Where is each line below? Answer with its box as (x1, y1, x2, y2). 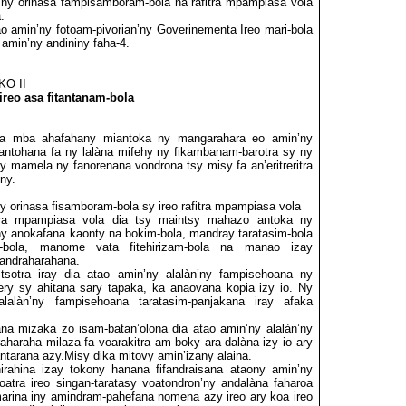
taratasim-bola (237, 227, 313, 240)
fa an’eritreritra (237, 159, 313, 172)
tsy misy (187, 159, 233, 172)
